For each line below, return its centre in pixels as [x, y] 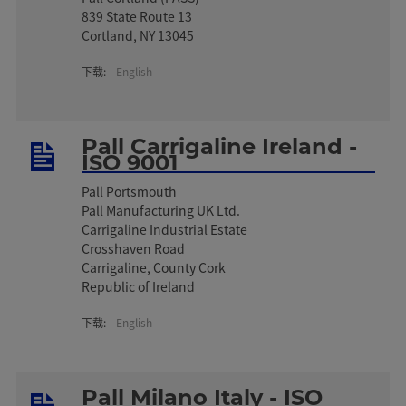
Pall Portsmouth [130, 191]
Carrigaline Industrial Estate [165, 229]
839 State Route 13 [139, 16]
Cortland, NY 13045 [138, 35]
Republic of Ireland [139, 286]
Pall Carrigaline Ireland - [220, 146]
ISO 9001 [130, 162]
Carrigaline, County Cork [154, 267]
